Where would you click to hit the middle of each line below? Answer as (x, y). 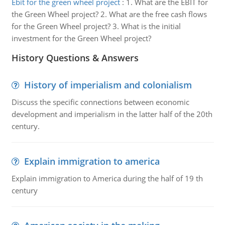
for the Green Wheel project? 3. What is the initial (96, 26)
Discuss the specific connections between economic (100, 102)
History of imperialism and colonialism (108, 85)
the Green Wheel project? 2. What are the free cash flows (109, 14)
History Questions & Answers (75, 58)
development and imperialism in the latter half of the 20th (112, 114)
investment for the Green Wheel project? (81, 38)
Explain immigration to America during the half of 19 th (107, 178)
